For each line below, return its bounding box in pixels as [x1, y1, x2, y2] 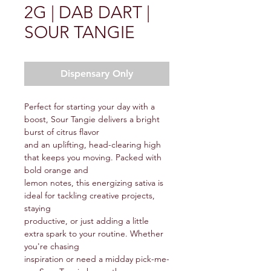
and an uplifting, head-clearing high [24, 139, 161, 150]
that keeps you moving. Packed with [24, 152, 162, 163]
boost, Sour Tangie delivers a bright [24, 114, 160, 125]
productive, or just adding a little [24, 215, 149, 226]
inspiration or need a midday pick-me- [24, 253, 169, 264]
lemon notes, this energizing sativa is [24, 177, 163, 188]
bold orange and [24, 165, 88, 175]
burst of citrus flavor [24, 126, 99, 137]
